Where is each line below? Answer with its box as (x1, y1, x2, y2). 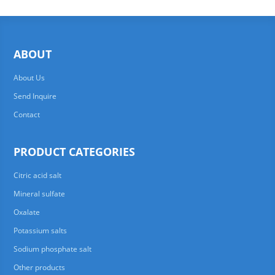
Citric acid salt (13, 170, 61, 180)
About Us (13, 72, 45, 83)
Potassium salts (13, 225, 67, 236)
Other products (13, 262, 65, 273)
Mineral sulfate (13, 188, 65, 199)
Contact (13, 109, 40, 120)
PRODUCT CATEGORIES (13, 144, 135, 159)
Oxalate (13, 207, 40, 217)
